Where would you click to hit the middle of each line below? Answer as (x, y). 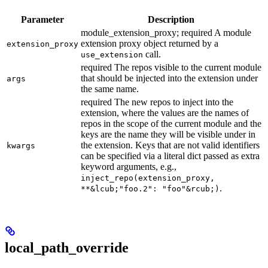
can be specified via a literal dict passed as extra (170, 156)
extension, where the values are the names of (165, 112)
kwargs (21, 145)
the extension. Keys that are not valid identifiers (170, 145)
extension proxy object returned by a (150, 43)
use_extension (112, 54)
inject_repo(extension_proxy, (148, 178)
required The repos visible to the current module (171, 67)
